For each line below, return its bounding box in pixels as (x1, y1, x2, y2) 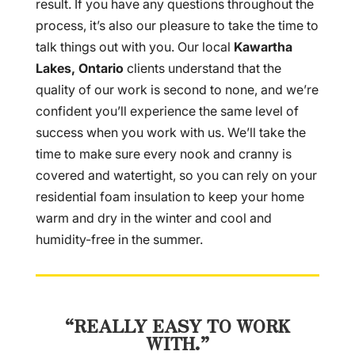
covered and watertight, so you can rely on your (35, 167, 317, 183)
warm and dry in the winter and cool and (35, 210, 272, 226)
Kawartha (233, 39, 292, 55)
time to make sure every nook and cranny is (35, 146, 292, 162)
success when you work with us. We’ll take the (35, 124, 306, 140)
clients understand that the (123, 60, 281, 76)
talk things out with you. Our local (35, 39, 234, 55)
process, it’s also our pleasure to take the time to (35, 17, 319, 33)
